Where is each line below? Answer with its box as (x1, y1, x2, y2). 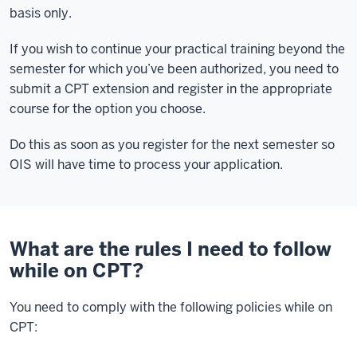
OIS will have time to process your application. (10, 156, 283, 173)
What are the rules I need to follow (10, 237, 331, 261)
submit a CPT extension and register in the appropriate (10, 80, 332, 97)
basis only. (10, 5, 72, 22)
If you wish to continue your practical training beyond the (10, 41, 345, 57)
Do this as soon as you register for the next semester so (10, 136, 335, 153)
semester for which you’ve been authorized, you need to (10, 61, 339, 77)
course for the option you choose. (10, 100, 206, 117)
